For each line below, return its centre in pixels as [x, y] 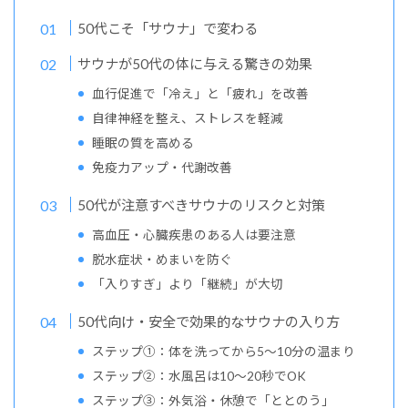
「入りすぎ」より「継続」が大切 [188, 284]
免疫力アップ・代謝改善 [163, 168]
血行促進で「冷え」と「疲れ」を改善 [201, 94]
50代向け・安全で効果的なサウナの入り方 [209, 322]
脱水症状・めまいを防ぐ [163, 260]
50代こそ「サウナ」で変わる [168, 29]
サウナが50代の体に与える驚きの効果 [195, 64]
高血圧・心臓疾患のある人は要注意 [194, 235]
